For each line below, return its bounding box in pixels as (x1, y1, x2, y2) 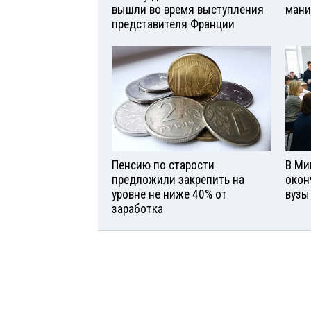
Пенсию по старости (112, 158, 215, 173)
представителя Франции (112, 17, 235, 31)
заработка (112, 202, 163, 217)
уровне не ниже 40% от (112, 187, 227, 202)
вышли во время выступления (112, 2, 264, 17)
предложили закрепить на (112, 173, 244, 187)
